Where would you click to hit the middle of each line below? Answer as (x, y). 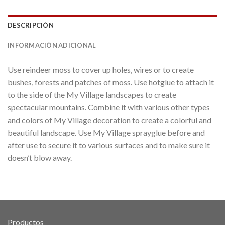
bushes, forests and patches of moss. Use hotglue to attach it (111, 82)
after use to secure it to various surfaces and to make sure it (109, 145)
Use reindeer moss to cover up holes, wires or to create (101, 70)
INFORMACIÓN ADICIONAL (52, 45)
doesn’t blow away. (40, 158)
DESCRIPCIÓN (31, 25)
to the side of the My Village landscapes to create (92, 95)
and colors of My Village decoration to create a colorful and (109, 120)
